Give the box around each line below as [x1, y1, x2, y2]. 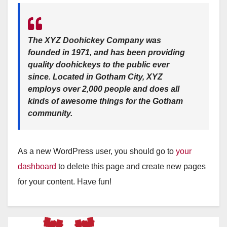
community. [28, 108, 72, 118]
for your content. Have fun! [18, 177, 111, 186]
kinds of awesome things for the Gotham [28, 96, 183, 105]
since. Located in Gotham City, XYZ [28, 72, 163, 81]
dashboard [18, 162, 56, 171]
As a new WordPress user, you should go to [18, 146, 176, 156]
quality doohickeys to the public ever [28, 60, 169, 69]
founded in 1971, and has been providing [28, 48, 185, 57]
